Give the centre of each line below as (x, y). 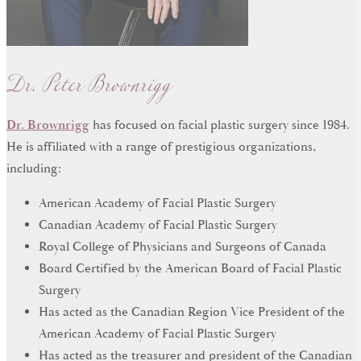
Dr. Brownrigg (48, 125)
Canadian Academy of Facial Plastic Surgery (158, 225)
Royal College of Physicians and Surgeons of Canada (183, 247)
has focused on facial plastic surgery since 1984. (220, 125)
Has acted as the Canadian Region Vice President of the (192, 312)
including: (34, 168)
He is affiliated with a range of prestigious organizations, (161, 147)
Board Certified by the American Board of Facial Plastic (190, 268)
